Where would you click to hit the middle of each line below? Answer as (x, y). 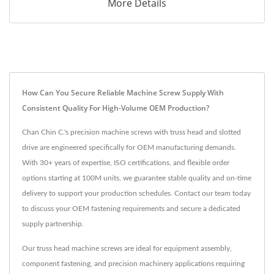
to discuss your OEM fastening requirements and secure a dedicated (131, 209)
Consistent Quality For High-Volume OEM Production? (116, 108)
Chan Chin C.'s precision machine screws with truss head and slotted (131, 132)
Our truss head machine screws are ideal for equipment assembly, (127, 249)
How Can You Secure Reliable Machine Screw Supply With (123, 93)
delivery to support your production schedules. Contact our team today (136, 194)
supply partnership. (53, 224)
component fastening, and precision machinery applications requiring (133, 264)
